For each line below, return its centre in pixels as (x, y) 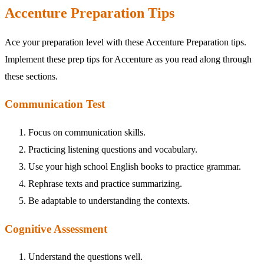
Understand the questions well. (85, 257)
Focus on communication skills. (87, 132)
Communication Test (55, 104)
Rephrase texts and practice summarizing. (105, 183)
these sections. (31, 76)
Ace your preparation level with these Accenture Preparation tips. (126, 42)
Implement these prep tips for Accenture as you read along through (128, 59)
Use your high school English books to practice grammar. (135, 166)
